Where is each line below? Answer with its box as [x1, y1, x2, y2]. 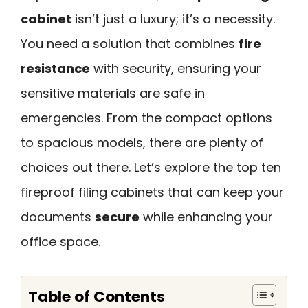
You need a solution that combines [21, 35, 239, 52]
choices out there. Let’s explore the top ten [21, 159, 281, 176]
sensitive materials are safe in [21, 85, 205, 102]
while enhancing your [140, 208, 273, 225]
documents [21, 208, 95, 225]
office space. [21, 233, 100, 250]
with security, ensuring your [90, 60, 261, 77]
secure [95, 208, 140, 225]
